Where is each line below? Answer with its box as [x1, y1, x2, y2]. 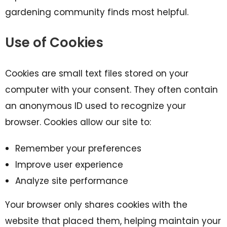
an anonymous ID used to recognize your [5, 100, 186, 112]
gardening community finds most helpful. [5, 6, 188, 18]
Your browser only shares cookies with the [5, 199, 187, 211]
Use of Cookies [5, 33, 103, 52]
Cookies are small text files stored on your [5, 67, 188, 80]
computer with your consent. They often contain [5, 84, 218, 96]
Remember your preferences [15, 142, 141, 155]
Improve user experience [15, 159, 123, 171]
